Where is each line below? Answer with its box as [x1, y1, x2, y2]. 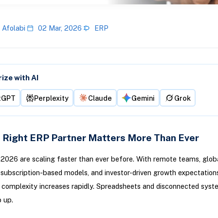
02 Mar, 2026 [37, 24, 82, 33]
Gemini [131, 93, 155, 102]
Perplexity [34, 93, 69, 102]
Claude [88, 93, 112, 102]
